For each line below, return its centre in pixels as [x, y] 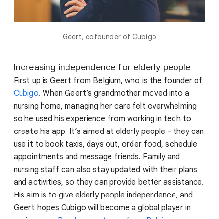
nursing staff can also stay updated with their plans [106, 169]
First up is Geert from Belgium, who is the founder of [108, 80]
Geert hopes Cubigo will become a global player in [102, 208]
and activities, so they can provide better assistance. [109, 182]
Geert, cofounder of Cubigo [109, 36]
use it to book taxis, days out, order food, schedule [106, 144]
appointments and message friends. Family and [97, 157]
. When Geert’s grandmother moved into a [114, 93]
